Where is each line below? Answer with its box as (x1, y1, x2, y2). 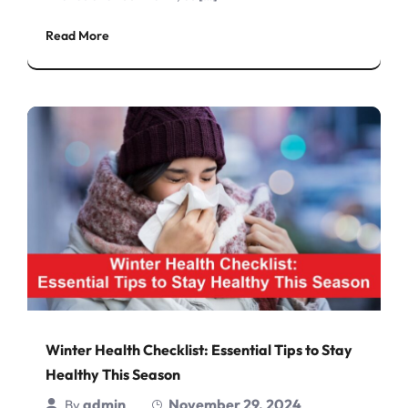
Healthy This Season (46, 364, 180, 383)
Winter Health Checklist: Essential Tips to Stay (46, 340, 352, 359)
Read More (46, 26, 109, 44)
